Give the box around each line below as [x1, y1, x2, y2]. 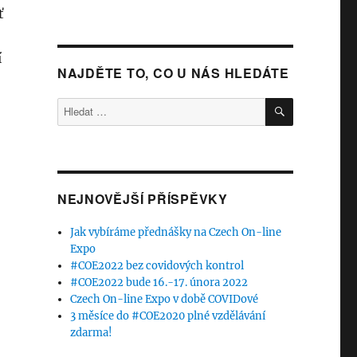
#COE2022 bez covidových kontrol [70, 259, 245, 273]
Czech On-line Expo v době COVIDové [70, 292, 259, 307]
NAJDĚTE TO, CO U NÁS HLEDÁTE [57, 64, 289, 83]
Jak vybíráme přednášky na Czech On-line [70, 226, 282, 240]
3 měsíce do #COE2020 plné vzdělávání [70, 309, 266, 324]
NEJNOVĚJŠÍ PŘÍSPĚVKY [57, 190, 228, 209]
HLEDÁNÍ [292, 95, 341, 111]
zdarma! [70, 326, 113, 340]
